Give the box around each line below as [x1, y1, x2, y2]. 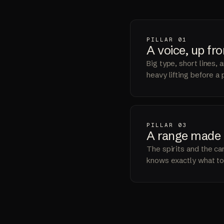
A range [146, 128, 191, 143]
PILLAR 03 [146, 121, 187, 128]
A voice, [146, 42, 191, 57]
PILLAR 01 [146, 35, 187, 43]
